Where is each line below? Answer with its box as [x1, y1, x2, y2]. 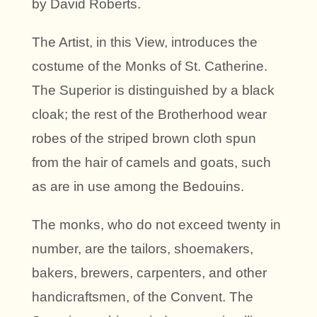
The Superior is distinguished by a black [32, 82, 275, 98]
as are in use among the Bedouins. [32, 178, 244, 194]
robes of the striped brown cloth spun [32, 130, 256, 146]
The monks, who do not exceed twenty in [32, 217, 281, 232]
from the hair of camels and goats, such [32, 154, 271, 170]
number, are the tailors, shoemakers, [32, 241, 253, 256]
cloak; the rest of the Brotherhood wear [32, 106, 267, 122]
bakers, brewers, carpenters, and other [32, 265, 267, 280]
